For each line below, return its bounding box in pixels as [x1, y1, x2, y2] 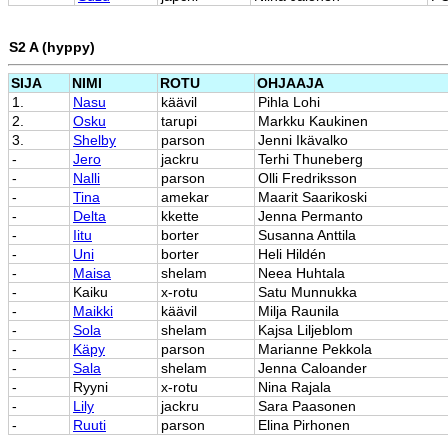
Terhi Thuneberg [258, 150, 363, 167]
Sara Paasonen [258, 397, 356, 414]
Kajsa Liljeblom [258, 321, 353, 338]
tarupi [161, 112, 197, 129]
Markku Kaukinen [258, 112, 368, 129]
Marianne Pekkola [258, 340, 372, 357]
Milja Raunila [258, 302, 339, 319]
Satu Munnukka [258, 283, 357, 300]
